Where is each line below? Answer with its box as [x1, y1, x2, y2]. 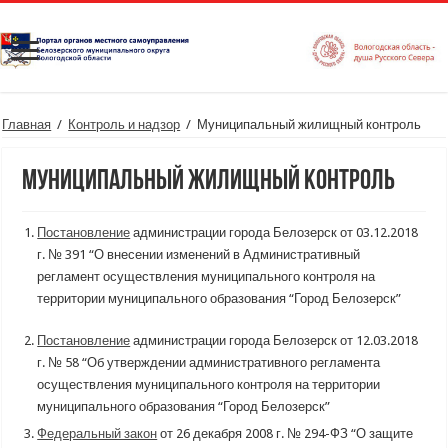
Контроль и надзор [68, 117, 181, 132]
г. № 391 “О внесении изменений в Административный [37, 247, 361, 262]
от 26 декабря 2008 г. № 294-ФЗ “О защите [157, 426, 414, 441]
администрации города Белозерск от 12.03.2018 [130, 333, 419, 348]
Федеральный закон [37, 426, 158, 441]
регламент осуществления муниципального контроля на [37, 269, 376, 284]
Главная [2, 117, 52, 132]
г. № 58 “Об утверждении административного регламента [37, 355, 381, 370]
